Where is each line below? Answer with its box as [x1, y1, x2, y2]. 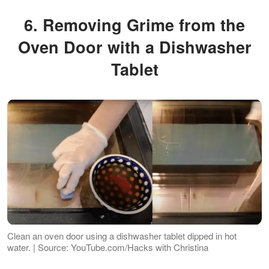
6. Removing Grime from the [24, 13, 38, 37]
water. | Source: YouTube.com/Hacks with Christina [7, 241, 208, 254]
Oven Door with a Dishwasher [17, 35, 252, 59]
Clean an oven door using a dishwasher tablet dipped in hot [7, 229, 237, 243]
